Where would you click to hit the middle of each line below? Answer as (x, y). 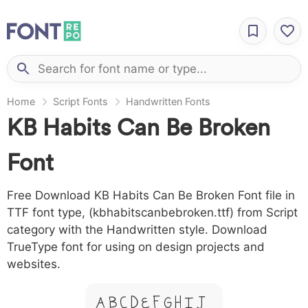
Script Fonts (80, 101)
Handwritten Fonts (168, 101)
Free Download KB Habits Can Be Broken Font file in (151, 195)
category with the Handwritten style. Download (137, 230)
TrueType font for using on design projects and (136, 247)
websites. (34, 264)
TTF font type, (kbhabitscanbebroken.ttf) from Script (152, 212)
